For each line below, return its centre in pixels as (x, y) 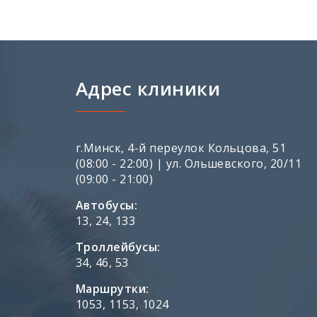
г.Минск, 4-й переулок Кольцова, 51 (181, 148)
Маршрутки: (113, 288)
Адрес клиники (148, 88)
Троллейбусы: (118, 247)
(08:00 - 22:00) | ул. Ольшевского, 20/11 (189, 163)
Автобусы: (107, 205)
